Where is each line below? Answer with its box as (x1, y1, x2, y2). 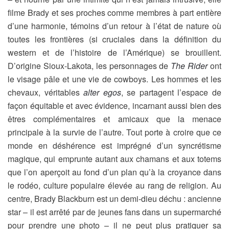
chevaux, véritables (8, 86, 84, 98)
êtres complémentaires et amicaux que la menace (8, 113, 221, 125)
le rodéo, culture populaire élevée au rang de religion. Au (8, 179, 221, 191)
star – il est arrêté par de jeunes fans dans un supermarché (8, 206, 221, 218)
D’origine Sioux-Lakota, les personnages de (8, 60, 171, 72)
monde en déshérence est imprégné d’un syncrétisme (8, 140, 221, 151)
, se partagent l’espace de (121, 86, 222, 98)
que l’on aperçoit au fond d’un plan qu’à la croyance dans (8, 166, 221, 178)
